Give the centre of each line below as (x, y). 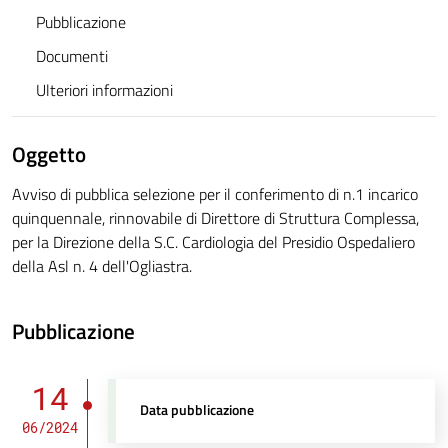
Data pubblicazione (197, 410)
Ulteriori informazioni (104, 90)
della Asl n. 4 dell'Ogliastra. (102, 266)
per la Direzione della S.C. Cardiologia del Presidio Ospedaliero (213, 242)
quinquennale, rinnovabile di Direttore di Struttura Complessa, (215, 218)
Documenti (72, 56)
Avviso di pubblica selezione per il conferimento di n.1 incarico (215, 194)
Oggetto (49, 154)
